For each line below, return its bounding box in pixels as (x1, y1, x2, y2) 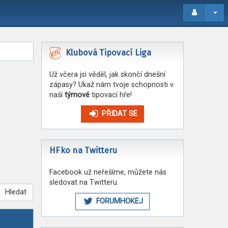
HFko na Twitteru (49, 146, 118, 155)
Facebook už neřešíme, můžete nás (49, 168, 166, 177)
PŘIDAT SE (100, 109, 138, 118)
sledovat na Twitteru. (49, 178, 119, 187)
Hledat (5, 188, 27, 196)
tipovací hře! (90, 91, 132, 99)
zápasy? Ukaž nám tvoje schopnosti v (49, 80, 174, 89)
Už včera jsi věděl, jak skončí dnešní (49, 70, 165, 79)
